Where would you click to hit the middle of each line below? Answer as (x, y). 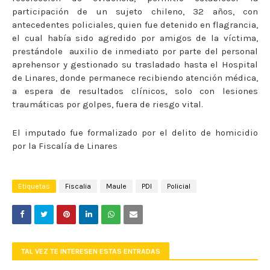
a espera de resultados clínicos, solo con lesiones (135, 91)
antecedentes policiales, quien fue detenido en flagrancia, (135, 25)
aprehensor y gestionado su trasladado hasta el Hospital (135, 65)
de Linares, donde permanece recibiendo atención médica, (135, 78)
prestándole (37, 52)
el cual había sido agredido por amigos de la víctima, (135, 38)
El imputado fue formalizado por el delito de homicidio (135, 133)
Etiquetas (34, 187)
